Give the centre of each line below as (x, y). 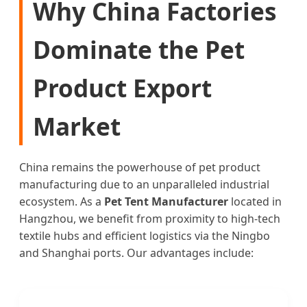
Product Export (122, 88)
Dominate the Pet (139, 50)
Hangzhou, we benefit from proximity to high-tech (150, 219)
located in (255, 202)
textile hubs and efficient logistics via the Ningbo (145, 236)
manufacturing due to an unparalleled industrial (144, 185)
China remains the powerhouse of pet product (140, 168)
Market (77, 126)
